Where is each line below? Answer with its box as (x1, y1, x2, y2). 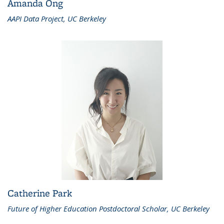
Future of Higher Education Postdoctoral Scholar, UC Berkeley (7, 203, 209, 214)
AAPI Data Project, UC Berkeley (7, 13, 106, 23)
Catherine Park (7, 186, 72, 200)
